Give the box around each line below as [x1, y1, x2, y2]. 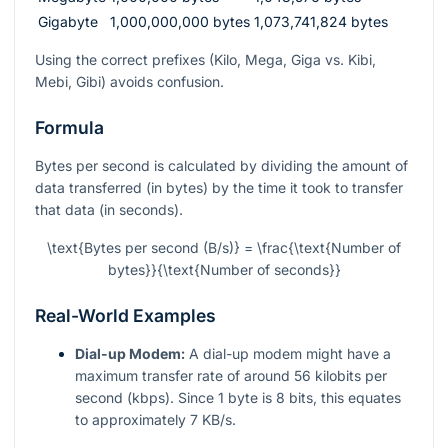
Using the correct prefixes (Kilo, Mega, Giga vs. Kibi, [35, 50, 376, 68]
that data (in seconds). [35, 200, 183, 218]
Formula [35, 116, 104, 138]
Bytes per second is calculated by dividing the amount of [35, 156, 408, 174]
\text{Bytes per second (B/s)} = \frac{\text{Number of [47, 238, 401, 256]
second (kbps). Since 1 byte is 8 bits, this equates [75, 388, 401, 406]
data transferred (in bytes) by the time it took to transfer [35, 178, 403, 196]
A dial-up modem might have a [185, 344, 391, 362]
